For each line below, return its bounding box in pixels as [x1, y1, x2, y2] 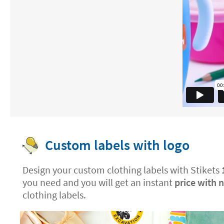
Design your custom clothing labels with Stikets [22, 163, 221, 176]
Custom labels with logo [45, 136, 189, 154]
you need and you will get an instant [22, 176, 172, 189]
